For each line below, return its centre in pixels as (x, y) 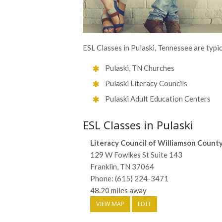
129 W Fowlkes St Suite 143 (136, 155)
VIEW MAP (110, 204)
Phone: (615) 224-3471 (129, 179)
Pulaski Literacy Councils (146, 83)
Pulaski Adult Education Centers (158, 99)
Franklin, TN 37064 (122, 167)
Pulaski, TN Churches (140, 68)
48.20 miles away (118, 191)
